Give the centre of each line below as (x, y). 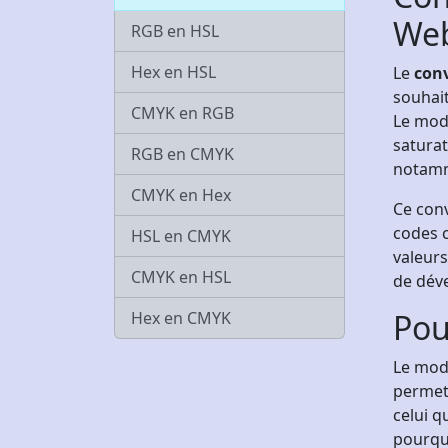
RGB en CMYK (182, 154)
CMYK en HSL (181, 277)
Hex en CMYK (181, 318)
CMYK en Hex (181, 195)
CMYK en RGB (182, 113)
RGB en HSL (175, 31)
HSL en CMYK (181, 236)
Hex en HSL (173, 72)
